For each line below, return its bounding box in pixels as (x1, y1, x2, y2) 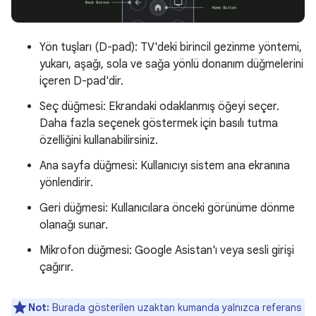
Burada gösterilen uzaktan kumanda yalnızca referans (49, 300, 301, 314)
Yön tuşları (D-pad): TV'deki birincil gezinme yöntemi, (39, 39, 302, 54)
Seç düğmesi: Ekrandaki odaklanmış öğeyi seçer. (39, 99, 279, 114)
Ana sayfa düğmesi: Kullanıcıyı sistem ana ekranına (39, 158, 290, 173)
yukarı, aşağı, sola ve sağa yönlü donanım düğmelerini (39, 56, 303, 71)
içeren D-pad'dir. (39, 73, 123, 88)
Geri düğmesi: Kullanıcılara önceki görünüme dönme (39, 200, 295, 215)
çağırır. (39, 260, 73, 274)
